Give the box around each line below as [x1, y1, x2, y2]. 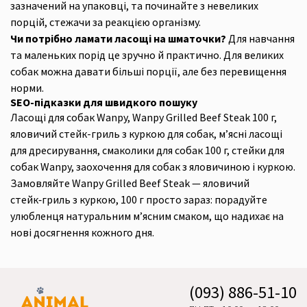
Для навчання [226, 32, 295, 45]
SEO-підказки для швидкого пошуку [10, 95, 197, 109]
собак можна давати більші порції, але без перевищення [10, 64, 286, 78]
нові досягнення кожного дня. [10, 225, 154, 239]
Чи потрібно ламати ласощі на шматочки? [10, 32, 226, 45]
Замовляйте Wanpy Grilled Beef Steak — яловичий [10, 176, 249, 190]
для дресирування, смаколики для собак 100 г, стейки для [10, 143, 284, 157]
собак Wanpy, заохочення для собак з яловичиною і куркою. [10, 160, 295, 173]
